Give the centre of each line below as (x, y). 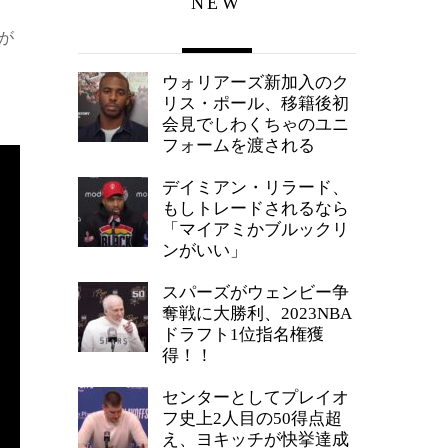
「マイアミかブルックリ (255, 230)
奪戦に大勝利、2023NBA (257, 314)
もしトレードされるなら (255, 209)
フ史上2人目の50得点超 (252, 419)
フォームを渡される (238, 146)
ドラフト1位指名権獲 (243, 335)
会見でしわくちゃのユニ (255, 125)
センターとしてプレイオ (255, 398)
